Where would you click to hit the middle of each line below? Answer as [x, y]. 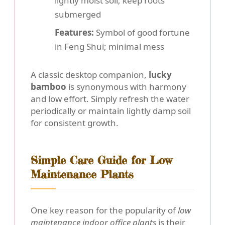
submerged [78, 15]
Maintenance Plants [82, 175]
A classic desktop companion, [90, 75]
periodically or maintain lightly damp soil [111, 111]
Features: [74, 33]
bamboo [48, 87]
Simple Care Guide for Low [101, 160]
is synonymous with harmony [126, 87]
